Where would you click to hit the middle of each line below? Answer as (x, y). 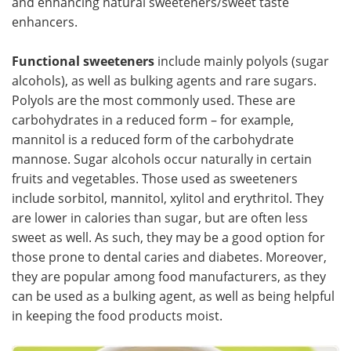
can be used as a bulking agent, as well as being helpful (173, 296)
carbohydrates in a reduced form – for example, (153, 119)
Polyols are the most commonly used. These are (154, 100)
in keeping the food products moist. (117, 315)
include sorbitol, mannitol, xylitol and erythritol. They (168, 198)
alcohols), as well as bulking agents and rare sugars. (164, 80)
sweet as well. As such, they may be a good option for (168, 237)
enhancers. (45, 22)
